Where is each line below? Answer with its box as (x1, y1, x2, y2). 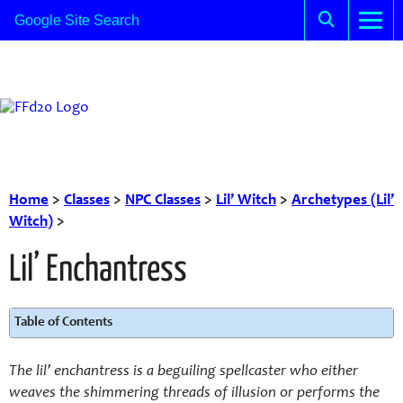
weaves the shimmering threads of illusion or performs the (9, 386, 380, 401)
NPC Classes (125, 193, 201, 209)
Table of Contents (14, 316, 112, 329)
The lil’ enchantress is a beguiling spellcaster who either (9, 364, 358, 380)
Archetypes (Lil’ (291, 193, 394, 209)
